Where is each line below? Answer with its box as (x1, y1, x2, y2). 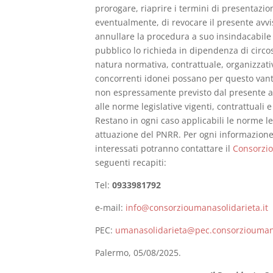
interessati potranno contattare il (95, 142, 233, 154)
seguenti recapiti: (95, 156, 167, 168)
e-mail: (95, 201, 124, 213)
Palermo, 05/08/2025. (95, 246, 182, 258)
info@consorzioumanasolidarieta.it (123, 201, 269, 213)
